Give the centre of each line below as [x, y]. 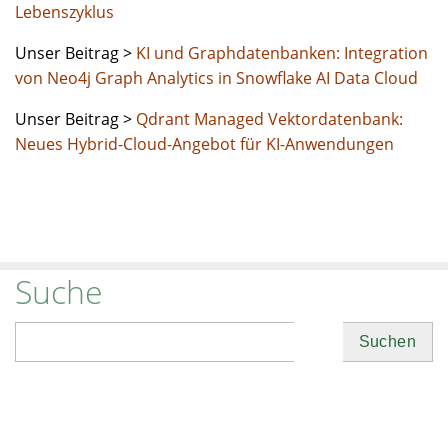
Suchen [43, 334]
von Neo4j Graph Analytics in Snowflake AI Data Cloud [216, 78]
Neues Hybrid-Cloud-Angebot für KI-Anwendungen [204, 144]
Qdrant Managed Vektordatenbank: [269, 119]
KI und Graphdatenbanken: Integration [282, 53]
